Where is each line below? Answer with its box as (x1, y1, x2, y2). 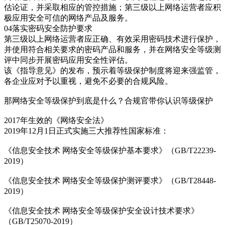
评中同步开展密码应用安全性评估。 (4, 55, 133, 64)
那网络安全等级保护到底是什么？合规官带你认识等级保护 (4, 96, 213, 105)
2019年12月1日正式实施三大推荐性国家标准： (4, 126, 169, 135)
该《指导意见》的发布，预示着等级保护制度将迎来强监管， (4, 66, 221, 75)
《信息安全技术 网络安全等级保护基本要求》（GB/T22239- (4, 146, 216, 155)
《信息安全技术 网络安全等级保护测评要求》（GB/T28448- (4, 176, 216, 185)
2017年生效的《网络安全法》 (4, 116, 108, 125)
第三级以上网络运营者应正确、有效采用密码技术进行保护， (4, 34, 221, 43)
